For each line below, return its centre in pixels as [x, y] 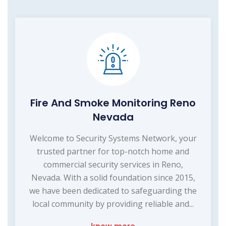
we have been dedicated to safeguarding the [113, 191]
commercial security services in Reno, [113, 165]
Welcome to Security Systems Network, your [113, 138]
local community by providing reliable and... [113, 204]
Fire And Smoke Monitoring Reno [113, 103]
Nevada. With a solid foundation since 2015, [113, 178]
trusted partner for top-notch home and [113, 152]
